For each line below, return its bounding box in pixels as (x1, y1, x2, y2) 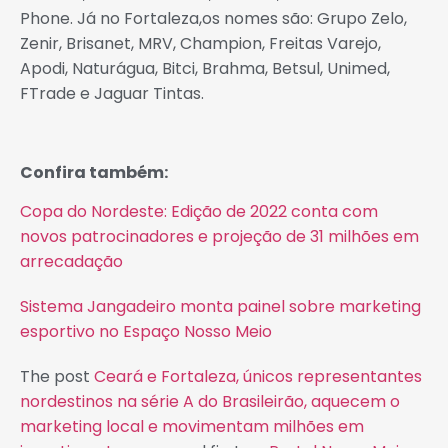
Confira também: (20, 160, 171, 184)
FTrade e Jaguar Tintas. (20, 81, 208, 105)
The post (20, 364, 94, 388)
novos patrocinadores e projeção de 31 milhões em (20, 224, 419, 248)
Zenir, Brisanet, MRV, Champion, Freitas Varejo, (20, 31, 381, 55)
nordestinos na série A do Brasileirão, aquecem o (20, 389, 400, 413)
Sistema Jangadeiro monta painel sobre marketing (20, 294, 421, 318)
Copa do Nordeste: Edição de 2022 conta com (20, 199, 378, 223)
